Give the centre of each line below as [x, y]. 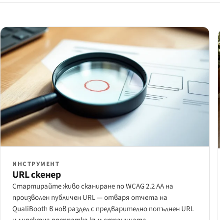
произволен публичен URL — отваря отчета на [90, 198]
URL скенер [37, 175]
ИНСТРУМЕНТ [36, 164]
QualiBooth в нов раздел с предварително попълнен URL [103, 209]
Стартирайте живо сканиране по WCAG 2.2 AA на [93, 187]
